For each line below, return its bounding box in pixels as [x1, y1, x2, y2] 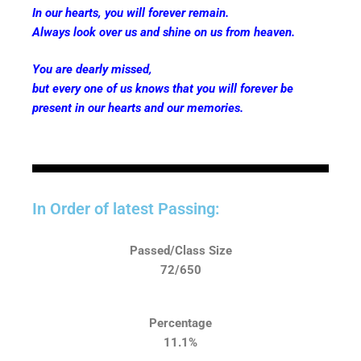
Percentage [149, 316, 212, 331]
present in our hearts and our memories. [32, 101, 243, 116]
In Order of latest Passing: [32, 198, 219, 218]
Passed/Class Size [129, 243, 232, 258]
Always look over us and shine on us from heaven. [32, 24, 295, 39]
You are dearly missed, [32, 62, 152, 77]
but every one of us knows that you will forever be [32, 81, 293, 97]
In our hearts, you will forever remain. [32, 5, 229, 20]
